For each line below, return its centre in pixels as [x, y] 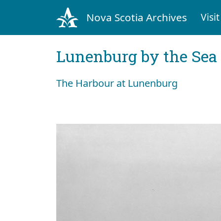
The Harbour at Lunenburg [117, 83]
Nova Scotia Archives [136, 17]
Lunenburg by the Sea [137, 56]
